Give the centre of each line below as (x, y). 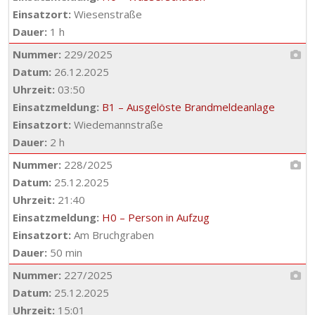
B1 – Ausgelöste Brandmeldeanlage (188, 107)
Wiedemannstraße (117, 124)
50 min (65, 252)
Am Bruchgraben (112, 235)
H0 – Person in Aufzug (156, 217)
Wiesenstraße (107, 14)
